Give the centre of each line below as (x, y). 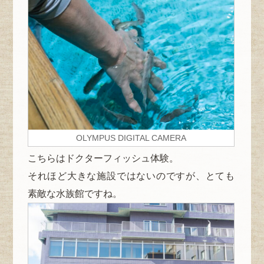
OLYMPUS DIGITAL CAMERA (131, 138)
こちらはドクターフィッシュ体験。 (103, 159)
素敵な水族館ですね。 (75, 194)
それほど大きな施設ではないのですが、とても (131, 176)
